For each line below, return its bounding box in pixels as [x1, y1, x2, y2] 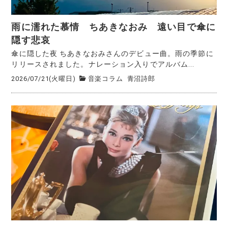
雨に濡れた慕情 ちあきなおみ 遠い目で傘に [11, 22, 216, 33]
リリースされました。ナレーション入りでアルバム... [11, 60, 195, 69]
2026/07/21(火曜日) [11, 74, 76, 82]
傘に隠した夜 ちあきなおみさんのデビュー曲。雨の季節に [11, 49, 214, 58]
